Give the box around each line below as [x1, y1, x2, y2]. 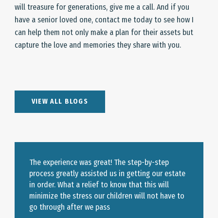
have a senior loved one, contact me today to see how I [15, 15, 194, 24]
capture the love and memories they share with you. [15, 40, 181, 50]
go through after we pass [29, 202, 110, 212]
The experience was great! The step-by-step [29, 158, 169, 167]
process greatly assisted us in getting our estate [29, 169, 185, 178]
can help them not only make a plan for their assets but [15, 28, 193, 37]
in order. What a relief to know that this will [29, 180, 169, 189]
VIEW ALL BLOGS [32, 97, 88, 106]
